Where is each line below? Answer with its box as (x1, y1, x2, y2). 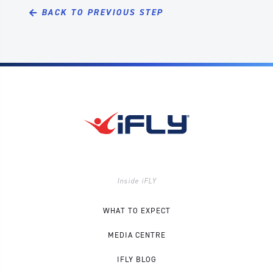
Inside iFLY (116, 176, 157, 186)
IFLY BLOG (116, 254, 157, 264)
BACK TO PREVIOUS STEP (41, 7, 163, 18)
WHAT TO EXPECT (102, 205, 171, 216)
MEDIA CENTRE (107, 230, 166, 240)
